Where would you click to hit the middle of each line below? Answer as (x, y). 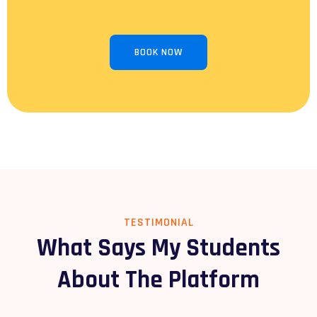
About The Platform (158, 279)
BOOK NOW (158, 52)
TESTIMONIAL (158, 222)
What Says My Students (158, 248)
